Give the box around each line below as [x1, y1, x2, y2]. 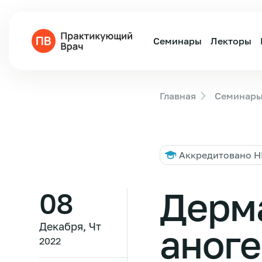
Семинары [153, 35, 202, 47]
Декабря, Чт [39, 220, 101, 233]
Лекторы [211, 35, 251, 47]
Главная [160, 90, 196, 102]
